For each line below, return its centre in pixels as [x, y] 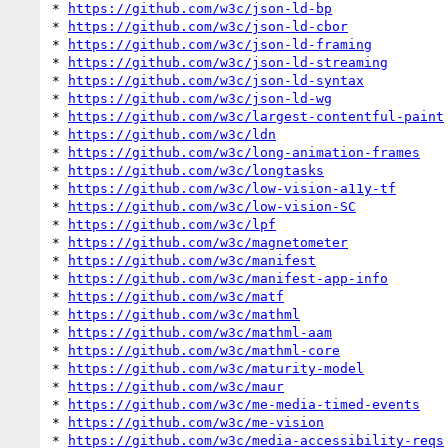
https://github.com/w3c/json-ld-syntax [216, 80]
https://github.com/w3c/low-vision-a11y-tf [232, 188]
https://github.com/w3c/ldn [172, 134]
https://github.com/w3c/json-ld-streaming [228, 62]
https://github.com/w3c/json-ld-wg [200, 98]
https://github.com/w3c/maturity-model [216, 368]
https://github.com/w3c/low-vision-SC [212, 206]
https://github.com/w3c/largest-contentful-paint [256, 116]
